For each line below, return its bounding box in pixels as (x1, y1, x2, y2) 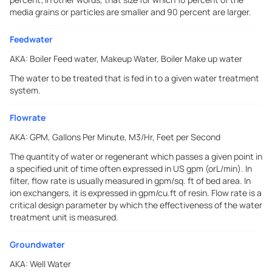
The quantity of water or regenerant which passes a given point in (10, 151, 262, 162)
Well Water (30, 258, 71, 270)
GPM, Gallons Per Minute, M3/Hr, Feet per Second (30, 131, 220, 143)
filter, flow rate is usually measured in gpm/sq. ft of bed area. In (10, 175, 251, 186)
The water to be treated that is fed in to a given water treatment (10, 72, 259, 84)
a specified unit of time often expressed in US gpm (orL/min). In (10, 163, 252, 174)
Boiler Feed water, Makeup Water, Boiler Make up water (30, 53, 242, 64)
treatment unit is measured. (10, 211, 118, 223)
